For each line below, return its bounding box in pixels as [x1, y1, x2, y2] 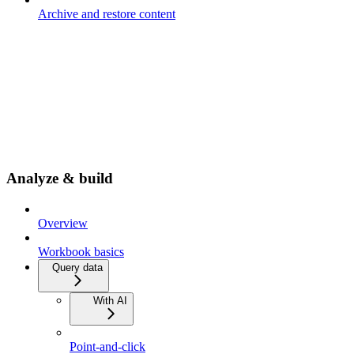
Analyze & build [6, 170, 113, 187]
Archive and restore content [38, 6, 175, 21]
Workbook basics [38, 245, 124, 259]
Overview [38, 217, 88, 231]
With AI [93, 295, 127, 307]
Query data [52, 262, 103, 274]
